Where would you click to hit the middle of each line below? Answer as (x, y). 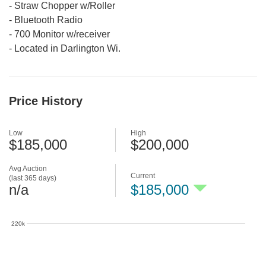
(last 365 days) (33, 178)
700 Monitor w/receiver (62, 34)
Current (143, 176)
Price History (46, 101)
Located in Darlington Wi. (67, 49)
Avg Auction (28, 169)
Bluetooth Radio (48, 20)
